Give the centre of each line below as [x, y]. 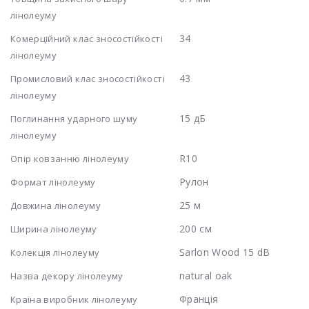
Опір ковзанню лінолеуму [70, 158]
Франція [199, 299]
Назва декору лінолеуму [67, 276]
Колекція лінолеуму [55, 252]
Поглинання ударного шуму [74, 118]
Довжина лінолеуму [56, 205]
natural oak [206, 275]
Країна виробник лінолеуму [74, 299]
